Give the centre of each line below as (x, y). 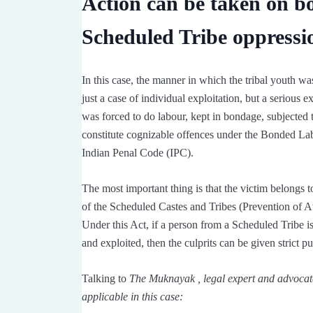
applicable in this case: (132, 297)
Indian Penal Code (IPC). (138, 153)
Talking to (105, 279)
